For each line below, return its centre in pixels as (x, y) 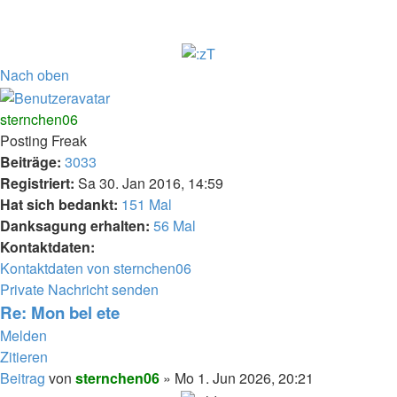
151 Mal (147, 205)
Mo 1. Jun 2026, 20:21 (244, 378)
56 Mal (175, 226)
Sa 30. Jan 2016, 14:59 (149, 183)
